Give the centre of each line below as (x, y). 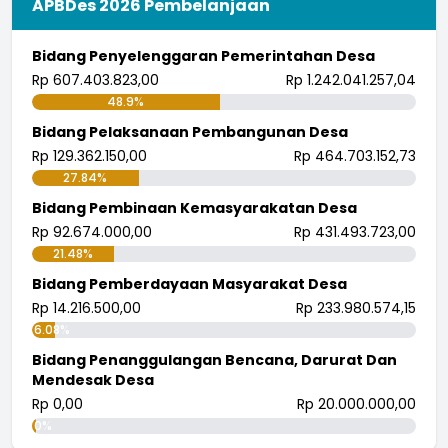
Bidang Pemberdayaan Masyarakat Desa (189, 284)
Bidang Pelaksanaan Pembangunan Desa (190, 132)
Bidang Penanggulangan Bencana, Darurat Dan (214, 360)
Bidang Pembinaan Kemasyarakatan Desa (194, 208)
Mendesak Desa (93, 380)
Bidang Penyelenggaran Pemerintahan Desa (203, 56)
